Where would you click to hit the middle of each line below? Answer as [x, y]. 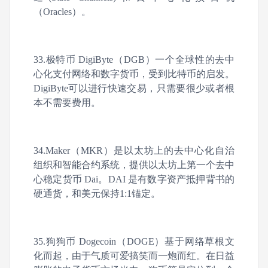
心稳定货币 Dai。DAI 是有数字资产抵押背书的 [134, 179]
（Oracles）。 [62, 12]
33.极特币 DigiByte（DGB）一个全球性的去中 [134, 60]
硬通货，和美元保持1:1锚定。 [97, 194]
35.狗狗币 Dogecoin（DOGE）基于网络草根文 [134, 241]
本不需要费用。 [67, 103]
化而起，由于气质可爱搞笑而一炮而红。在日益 [134, 256]
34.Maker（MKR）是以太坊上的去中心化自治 [134, 150]
